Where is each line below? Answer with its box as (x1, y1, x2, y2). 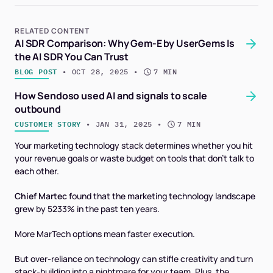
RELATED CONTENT (15, 26, 90, 36)
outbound (15, 102, 61, 116)
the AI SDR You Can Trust (15, 50, 129, 63)
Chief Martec (15, 190, 67, 202)
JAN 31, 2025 (95, 119, 153, 129)
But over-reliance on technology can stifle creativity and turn (15, 253, 253, 264)
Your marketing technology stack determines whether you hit (15, 140, 253, 151)
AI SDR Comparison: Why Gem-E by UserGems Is (15, 37, 235, 50)
